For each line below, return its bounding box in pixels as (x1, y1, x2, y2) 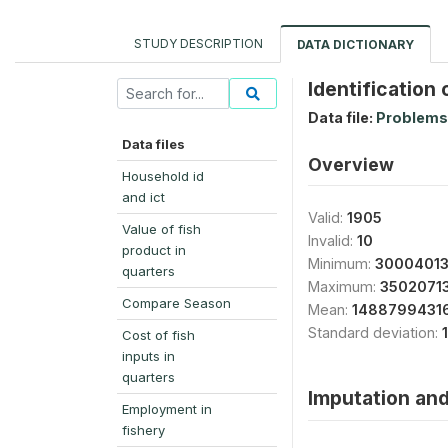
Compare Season (122, 294, 231, 311)
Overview (308, 153, 394, 175)
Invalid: (308, 231, 357, 249)
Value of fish (122, 220, 201, 237)
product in (122, 241, 186, 258)
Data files (122, 135, 185, 152)
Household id (122, 167, 204, 184)
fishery (122, 421, 165, 438)
